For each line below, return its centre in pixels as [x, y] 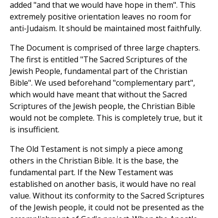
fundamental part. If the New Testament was [91, 173]
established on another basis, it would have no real [103, 184]
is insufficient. [35, 130]
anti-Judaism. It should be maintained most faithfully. [106, 28]
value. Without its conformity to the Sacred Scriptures [107, 196]
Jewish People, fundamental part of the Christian [99, 71]
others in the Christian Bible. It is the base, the [94, 161]
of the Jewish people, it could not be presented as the [107, 208]
